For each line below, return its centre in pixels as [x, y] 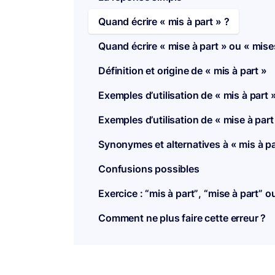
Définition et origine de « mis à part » [183, 71]
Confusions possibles [149, 169]
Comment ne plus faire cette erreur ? [182, 218]
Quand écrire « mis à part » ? [164, 21]
